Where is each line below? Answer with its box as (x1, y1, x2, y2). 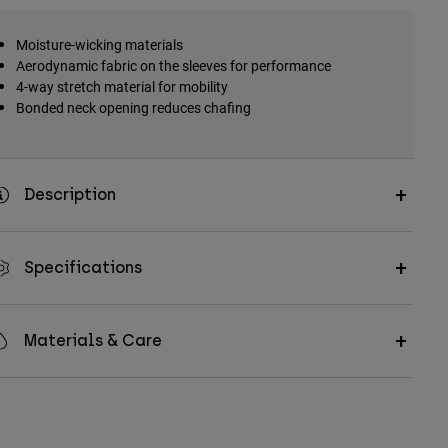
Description (23, 185, 116, 205)
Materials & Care (23, 331, 162, 351)
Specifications (23, 258, 142, 278)
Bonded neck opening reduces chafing (15, 98, 251, 118)
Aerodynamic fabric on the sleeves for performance (15, 56, 337, 76)
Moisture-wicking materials (15, 35, 183, 55)
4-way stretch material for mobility (15, 77, 228, 97)
